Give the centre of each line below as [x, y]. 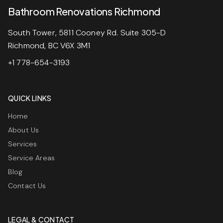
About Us [24, 130]
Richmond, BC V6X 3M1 [49, 46]
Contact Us [27, 186]
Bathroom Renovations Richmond [84, 11]
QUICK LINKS [30, 98]
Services [23, 144]
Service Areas [32, 158]
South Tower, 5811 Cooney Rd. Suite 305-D [87, 33]
